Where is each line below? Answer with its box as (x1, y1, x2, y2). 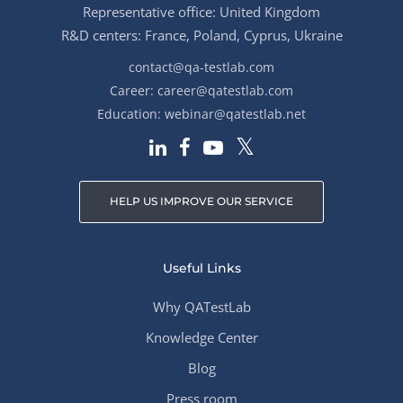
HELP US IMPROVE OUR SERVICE (110, 194, 293, 209)
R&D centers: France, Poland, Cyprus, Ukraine (60, 25, 343, 44)
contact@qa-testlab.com (129, 58, 274, 76)
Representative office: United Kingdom (83, 2, 320, 21)
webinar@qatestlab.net (165, 104, 306, 122)
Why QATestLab (152, 297, 251, 316)
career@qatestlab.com (157, 81, 293, 99)
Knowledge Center (145, 327, 258, 346)
